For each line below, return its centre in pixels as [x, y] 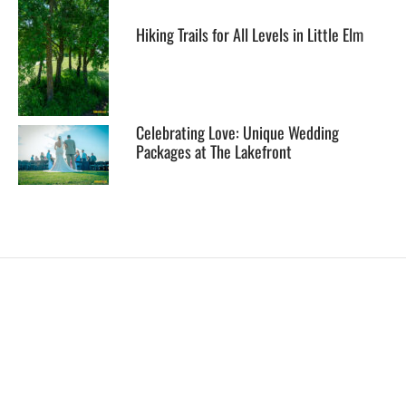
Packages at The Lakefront [214, 152]
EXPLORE [50, 322]
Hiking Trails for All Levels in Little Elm [250, 35]
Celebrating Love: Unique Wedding [237, 133]
